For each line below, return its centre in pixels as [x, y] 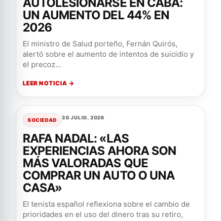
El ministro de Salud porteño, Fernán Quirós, [100, 44]
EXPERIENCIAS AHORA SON [99, 151]
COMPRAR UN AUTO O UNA [99, 175]
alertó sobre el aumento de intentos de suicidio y [108, 54]
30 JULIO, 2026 [83, 117]
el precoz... [42, 64]
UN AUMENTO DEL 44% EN [96, 15]
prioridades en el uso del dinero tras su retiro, [103, 214]
